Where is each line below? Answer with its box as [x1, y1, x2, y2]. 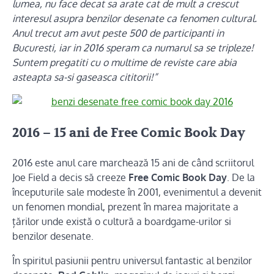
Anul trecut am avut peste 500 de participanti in [12, 27, 224, 40]
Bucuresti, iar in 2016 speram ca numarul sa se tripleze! [12, 42, 254, 54]
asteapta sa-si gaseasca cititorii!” [12, 71, 157, 84]
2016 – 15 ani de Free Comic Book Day [12, 125, 245, 142]
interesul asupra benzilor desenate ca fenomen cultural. [12, 12, 257, 25]
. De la [227, 171, 255, 183]
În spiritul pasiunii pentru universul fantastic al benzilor [12, 254, 252, 267]
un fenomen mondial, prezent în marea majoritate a [12, 200, 239, 213]
